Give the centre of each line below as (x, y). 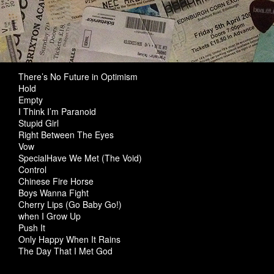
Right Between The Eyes (66, 135)
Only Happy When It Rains (69, 239)
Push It (32, 228)
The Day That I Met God (65, 251)
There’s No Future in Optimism (78, 76)
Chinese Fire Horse (56, 181)
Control (32, 169)
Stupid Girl (39, 123)
